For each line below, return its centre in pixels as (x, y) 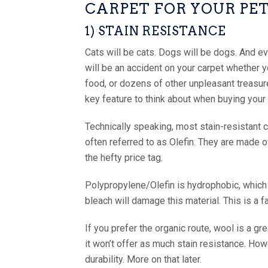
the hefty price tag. (124, 157)
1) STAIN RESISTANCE (156, 31)
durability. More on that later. (143, 259)
